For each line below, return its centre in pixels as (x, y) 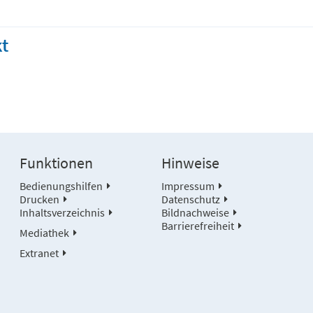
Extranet (39, 253)
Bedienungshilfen (61, 186)
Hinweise (190, 163)
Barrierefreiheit (197, 226)
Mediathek (45, 233)
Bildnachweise (195, 212)
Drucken (40, 199)
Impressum (188, 186)
